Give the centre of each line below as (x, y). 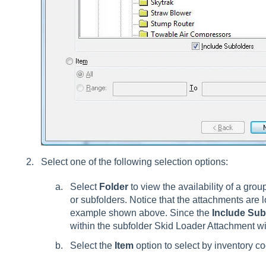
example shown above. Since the (141, 213)
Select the (92, 245)
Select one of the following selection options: (134, 161)
